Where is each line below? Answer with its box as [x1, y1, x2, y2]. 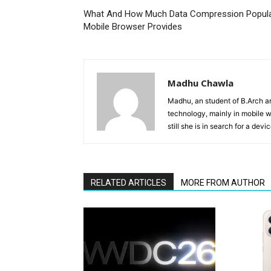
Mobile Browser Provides [83, 21, 182, 32]
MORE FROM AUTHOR [181, 178, 265, 188]
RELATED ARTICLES [91, 178, 166, 188]
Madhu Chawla [168, 77, 233, 89]
